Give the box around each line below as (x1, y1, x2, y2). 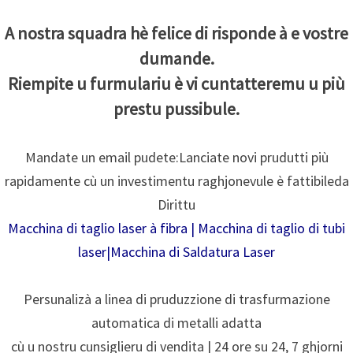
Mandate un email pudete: (24, 148, 179, 166)
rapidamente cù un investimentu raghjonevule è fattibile (4, 172, 334, 190)
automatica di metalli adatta (91, 314, 262, 332)
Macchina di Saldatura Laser (110, 243, 275, 261)
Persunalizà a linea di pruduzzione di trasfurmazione (23, 290, 330, 308)
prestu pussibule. (113, 98, 240, 120)
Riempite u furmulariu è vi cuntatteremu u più (8, 72, 345, 95)
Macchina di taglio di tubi (198, 219, 345, 237)
